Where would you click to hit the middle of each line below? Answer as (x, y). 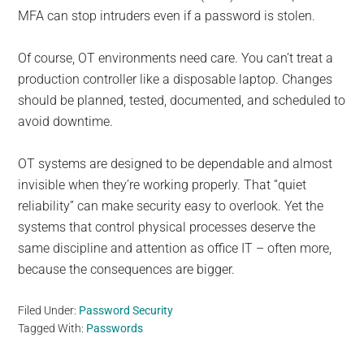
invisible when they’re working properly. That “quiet (162, 185)
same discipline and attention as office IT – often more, (175, 249)
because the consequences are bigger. (127, 270)
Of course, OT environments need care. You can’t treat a (176, 58)
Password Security (126, 311)
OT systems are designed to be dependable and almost (175, 164)
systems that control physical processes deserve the (167, 227)
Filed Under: (49, 311)
